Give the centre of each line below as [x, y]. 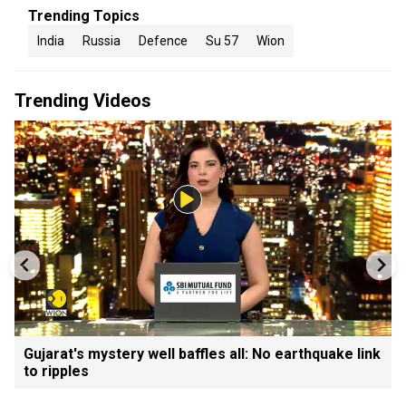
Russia [101, 41]
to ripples [56, 371]
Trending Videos [83, 101]
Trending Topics [84, 16]
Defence [163, 41]
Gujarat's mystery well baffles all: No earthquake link [202, 353]
